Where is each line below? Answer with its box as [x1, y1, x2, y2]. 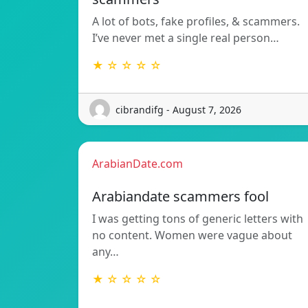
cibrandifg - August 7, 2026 [115, 102, 241, 116]
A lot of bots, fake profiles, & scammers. [92, 14, 300, 30]
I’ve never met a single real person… [92, 30, 279, 46]
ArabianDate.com [92, 156, 183, 172]
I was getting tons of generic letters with [92, 211, 303, 227]
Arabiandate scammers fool [92, 187, 269, 206]
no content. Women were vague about [92, 228, 292, 243]
